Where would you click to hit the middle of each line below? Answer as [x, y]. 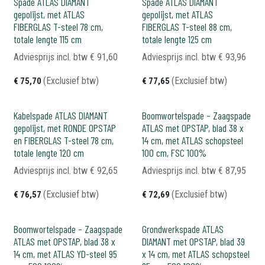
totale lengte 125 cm [177, 39]
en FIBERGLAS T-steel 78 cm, [64, 140]
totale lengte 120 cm [49, 153]
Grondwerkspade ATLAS [182, 229]
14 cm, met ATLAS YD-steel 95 [65, 254]
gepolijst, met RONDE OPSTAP [65, 128]
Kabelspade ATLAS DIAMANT [61, 115]
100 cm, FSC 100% [174, 153]
